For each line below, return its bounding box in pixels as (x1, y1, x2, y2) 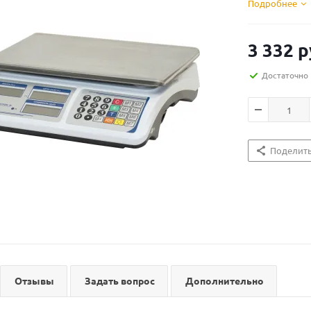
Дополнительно (185, 274, 264, 287)
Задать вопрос (85, 274, 155, 287)
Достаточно (262, 69, 308, 81)
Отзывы (15, 274, 54, 287)
